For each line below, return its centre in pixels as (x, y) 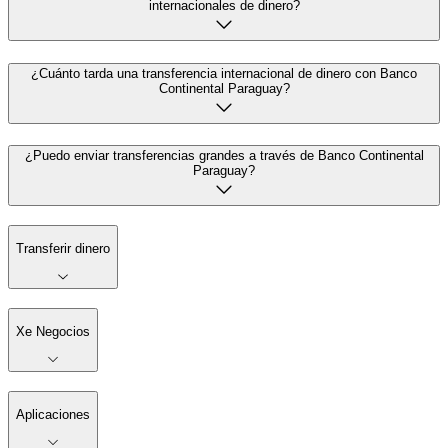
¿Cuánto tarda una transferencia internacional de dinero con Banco (224, 73)
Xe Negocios (53, 332)
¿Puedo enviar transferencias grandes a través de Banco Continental (224, 156)
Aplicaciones (53, 414)
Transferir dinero (63, 249)
